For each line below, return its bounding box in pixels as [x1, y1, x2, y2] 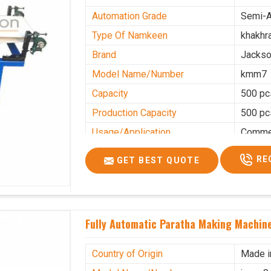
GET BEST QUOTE [114, 155, 200, 165]
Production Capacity [92, 106, 177, 119]
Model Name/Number [92, 68, 184, 80]
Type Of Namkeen [92, 29, 168, 41]
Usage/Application [92, 126, 171, 138]
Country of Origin [92, 247, 163, 260]
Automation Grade [92, 10, 168, 22]
